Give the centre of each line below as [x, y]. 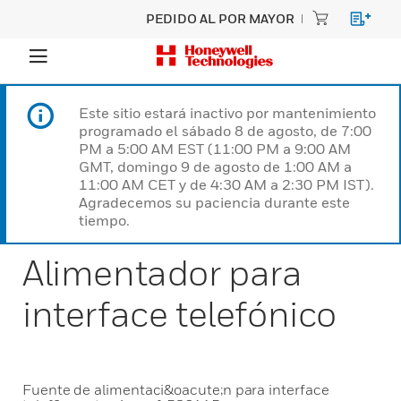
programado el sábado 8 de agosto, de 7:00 [225, 131]
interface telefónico [180, 313]
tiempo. [104, 220]
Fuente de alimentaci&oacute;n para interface [176, 389]
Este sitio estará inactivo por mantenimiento [227, 113]
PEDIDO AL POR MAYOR [220, 18]
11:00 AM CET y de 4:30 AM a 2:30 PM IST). [226, 184]
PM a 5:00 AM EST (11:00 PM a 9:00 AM [215, 149]
